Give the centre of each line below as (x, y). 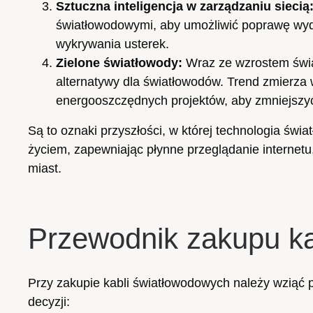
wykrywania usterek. (112, 44)
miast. (45, 168)
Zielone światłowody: (119, 63)
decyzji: (49, 301)
